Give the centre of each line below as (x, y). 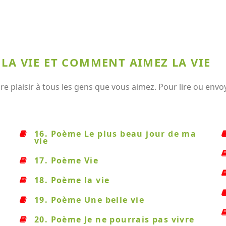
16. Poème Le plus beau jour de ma (116, 134)
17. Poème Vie (67, 160)
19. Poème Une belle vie (90, 200)
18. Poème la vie (72, 180)
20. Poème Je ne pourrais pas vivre (115, 219)
